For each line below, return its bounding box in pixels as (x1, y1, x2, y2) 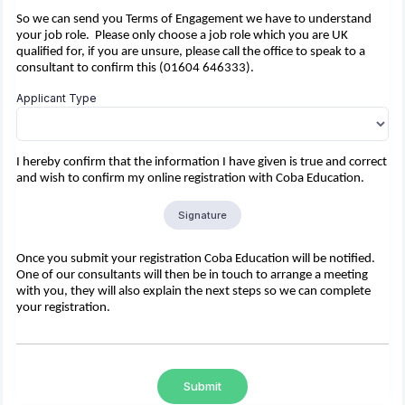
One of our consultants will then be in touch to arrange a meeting (16, 268, 368, 282)
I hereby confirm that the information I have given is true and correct (16, 155, 387, 170)
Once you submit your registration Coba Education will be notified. (16, 251, 375, 266)
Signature (178, 209, 227, 222)
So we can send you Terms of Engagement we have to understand (16, 12, 372, 26)
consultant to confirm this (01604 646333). (16, 61, 254, 75)
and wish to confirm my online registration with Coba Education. (16, 172, 364, 186)
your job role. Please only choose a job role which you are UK (16, 28, 348, 42)
